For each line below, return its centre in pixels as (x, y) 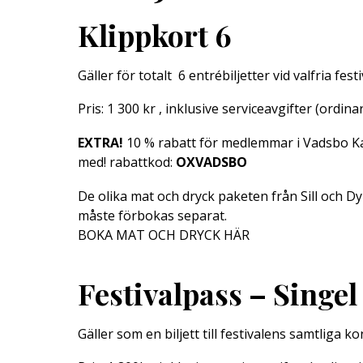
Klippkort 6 (155, 34)
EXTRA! (100, 142)
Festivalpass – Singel (218, 293)
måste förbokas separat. (152, 215)
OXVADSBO (211, 162)
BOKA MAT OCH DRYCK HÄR (164, 235)
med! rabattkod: (127, 162)
